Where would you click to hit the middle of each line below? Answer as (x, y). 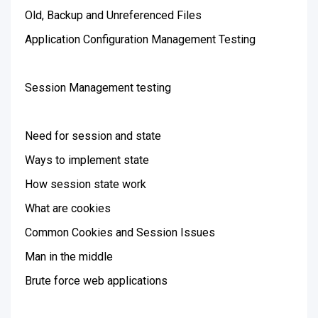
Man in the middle (69, 257)
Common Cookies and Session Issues (120, 232)
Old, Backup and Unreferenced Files (113, 15)
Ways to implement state (87, 160)
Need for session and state (93, 136)
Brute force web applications (96, 281)
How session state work (86, 184)
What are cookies (68, 208)
